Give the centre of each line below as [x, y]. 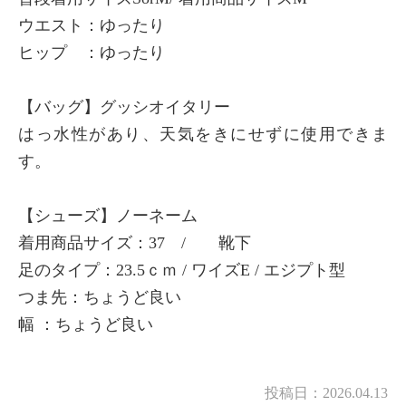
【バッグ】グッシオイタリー [124, 106]
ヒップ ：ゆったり [92, 52]
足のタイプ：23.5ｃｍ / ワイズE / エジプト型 [182, 270]
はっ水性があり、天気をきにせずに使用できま [203, 134]
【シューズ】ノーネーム [108, 215]
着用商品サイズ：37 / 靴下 [143, 242]
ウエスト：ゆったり [92, 25]
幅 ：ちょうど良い [86, 324]
